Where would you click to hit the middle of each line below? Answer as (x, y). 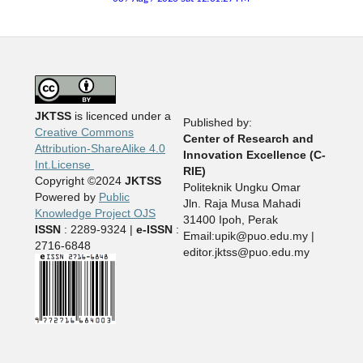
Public (114, 197)
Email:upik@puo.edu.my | (248, 236)
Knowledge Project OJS (95, 214)
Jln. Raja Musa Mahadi (241, 204)
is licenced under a (121, 116)
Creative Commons (84, 132)
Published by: (217, 123)
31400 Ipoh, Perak (230, 220)
